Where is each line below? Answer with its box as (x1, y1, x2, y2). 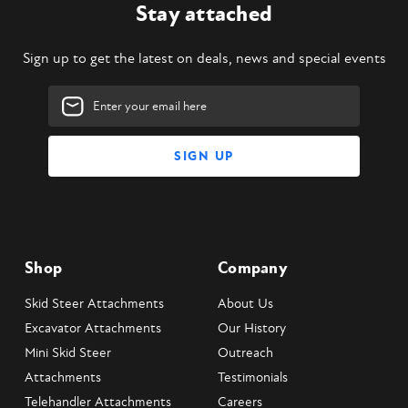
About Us (218, 295, 273, 313)
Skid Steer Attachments (25, 295, 164, 313)
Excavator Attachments (25, 320, 161, 338)
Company (218, 258, 288, 280)
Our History (218, 320, 286, 338)
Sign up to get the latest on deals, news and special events (22, 49, 386, 68)
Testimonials (218, 369, 288, 387)
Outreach (218, 344, 273, 362)
